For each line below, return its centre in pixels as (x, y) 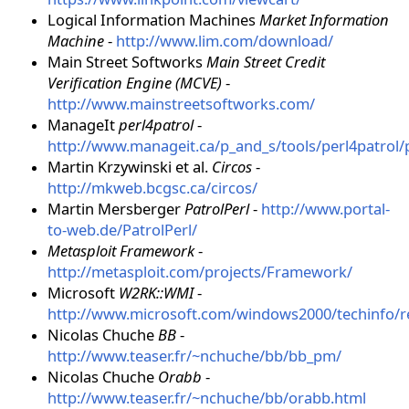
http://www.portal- (325, 209)
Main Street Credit (266, 62)
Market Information (324, 20)
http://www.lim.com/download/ (225, 41)
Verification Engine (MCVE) (135, 83)
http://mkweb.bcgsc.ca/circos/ (152, 188)
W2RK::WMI (156, 293)
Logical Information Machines (153, 20)
